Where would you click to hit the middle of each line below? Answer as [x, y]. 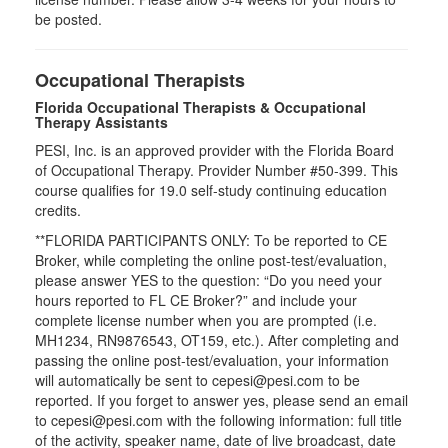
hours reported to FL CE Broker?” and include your [196, 300]
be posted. [68, 19]
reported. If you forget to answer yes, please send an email [221, 400]
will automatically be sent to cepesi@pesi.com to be [197, 380]
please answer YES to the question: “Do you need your [208, 280]
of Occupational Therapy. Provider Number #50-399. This [216, 170]
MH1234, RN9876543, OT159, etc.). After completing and [217, 340]
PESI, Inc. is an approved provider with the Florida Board [214, 150]
